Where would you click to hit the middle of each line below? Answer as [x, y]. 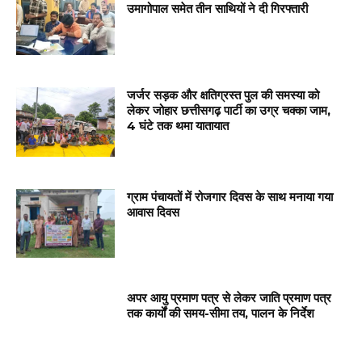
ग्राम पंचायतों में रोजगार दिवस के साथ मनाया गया [230, 196]
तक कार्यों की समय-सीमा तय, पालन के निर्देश [221, 314]
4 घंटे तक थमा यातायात [178, 126]
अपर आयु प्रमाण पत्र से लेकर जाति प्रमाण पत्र [229, 298]
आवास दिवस [154, 212]
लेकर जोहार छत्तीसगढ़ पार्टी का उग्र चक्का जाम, [229, 111]
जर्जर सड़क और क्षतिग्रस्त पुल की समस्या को [223, 95]
